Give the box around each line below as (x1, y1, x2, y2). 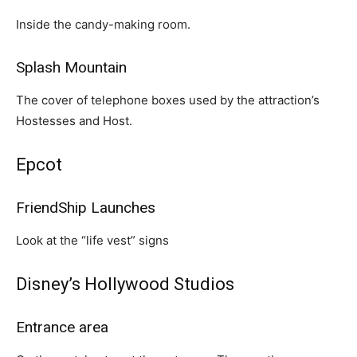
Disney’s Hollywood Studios (16, 274, 234, 294)
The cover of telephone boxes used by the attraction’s (16, 92, 320, 108)
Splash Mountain (16, 58, 127, 76)
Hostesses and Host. (16, 113, 132, 128)
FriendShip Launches (16, 198, 155, 217)
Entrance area (16, 318, 108, 336)
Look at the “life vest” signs (16, 233, 169, 248)
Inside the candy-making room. (16, 17, 190, 32)
